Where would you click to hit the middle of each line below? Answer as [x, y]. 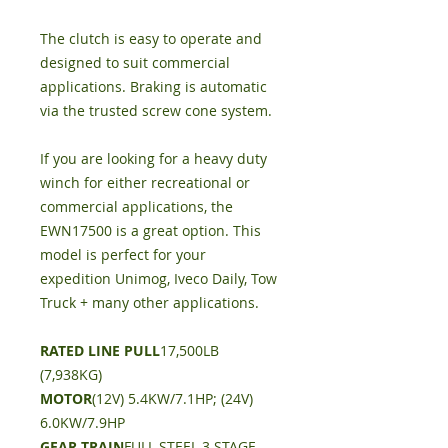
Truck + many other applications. [149, 302]
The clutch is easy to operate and [151, 38]
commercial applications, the [136, 206]
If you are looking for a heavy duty [153, 158]
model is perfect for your [123, 254]
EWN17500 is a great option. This [150, 230]
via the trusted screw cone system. [156, 110]
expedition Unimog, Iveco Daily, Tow [158, 278]
